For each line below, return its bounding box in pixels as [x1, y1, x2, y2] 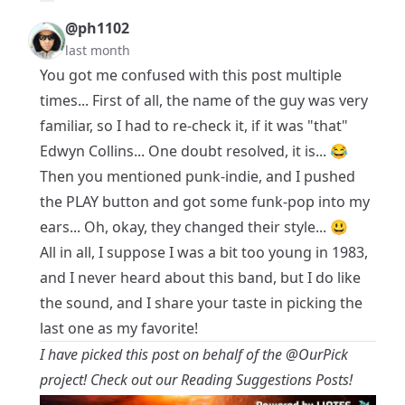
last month [65, 42, 130, 59]
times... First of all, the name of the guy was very [40, 90, 368, 110]
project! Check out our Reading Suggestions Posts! [40, 370, 353, 390]
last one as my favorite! [40, 318, 198, 338]
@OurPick [286, 344, 348, 364]
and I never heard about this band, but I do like [40, 268, 361, 287]
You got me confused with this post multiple [40, 65, 342, 85]
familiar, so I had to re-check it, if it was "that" [40, 116, 348, 136]
